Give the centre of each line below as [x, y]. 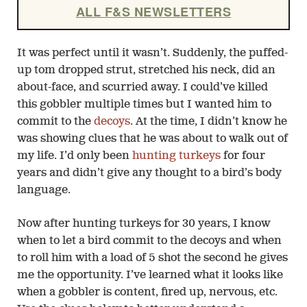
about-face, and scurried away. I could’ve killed [143, 87]
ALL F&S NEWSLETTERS [153, 12]
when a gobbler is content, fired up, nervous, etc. [147, 293]
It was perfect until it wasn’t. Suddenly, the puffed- [152, 53]
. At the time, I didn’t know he [209, 122]
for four [243, 156]
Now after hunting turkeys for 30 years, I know [144, 224]
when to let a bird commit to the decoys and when [149, 242]
